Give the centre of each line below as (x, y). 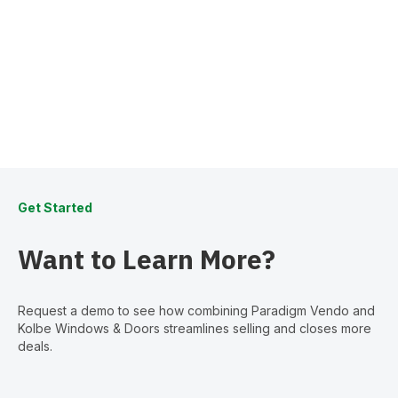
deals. (35, 346)
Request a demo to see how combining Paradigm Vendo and (196, 310)
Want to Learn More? (147, 259)
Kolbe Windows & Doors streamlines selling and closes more (195, 328)
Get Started (55, 207)
